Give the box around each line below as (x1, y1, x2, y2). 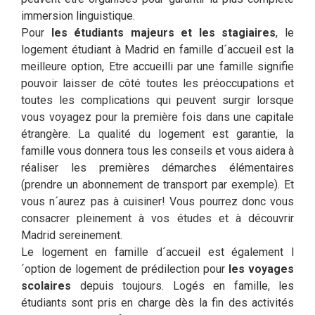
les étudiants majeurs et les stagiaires (51, 26, 276, 39)
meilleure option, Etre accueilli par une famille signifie (21, 60, 294, 73)
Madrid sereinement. (21, 229, 122, 242)
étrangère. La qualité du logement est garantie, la (21, 127, 294, 141)
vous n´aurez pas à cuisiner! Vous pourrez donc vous (21, 195, 294, 208)
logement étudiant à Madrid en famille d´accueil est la (21, 43, 294, 56)
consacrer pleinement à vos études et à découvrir (21, 212, 294, 225)
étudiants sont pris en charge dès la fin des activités (21, 296, 294, 309)
